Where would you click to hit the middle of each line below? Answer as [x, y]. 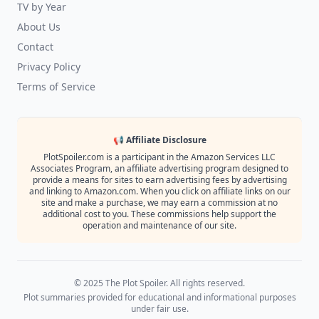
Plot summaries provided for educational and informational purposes [159, 297]
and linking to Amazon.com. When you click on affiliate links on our [159, 191]
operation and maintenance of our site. [159, 225]
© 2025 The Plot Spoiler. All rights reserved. [159, 283]
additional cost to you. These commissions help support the [159, 214]
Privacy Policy [49, 67]
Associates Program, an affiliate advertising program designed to [159, 168]
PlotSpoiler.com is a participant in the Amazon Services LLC [159, 157]
